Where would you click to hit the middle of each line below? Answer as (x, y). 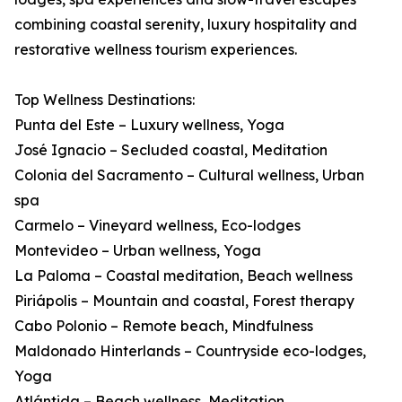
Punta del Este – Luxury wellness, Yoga (149, 125)
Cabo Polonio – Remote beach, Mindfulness (164, 326)
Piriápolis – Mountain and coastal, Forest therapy (184, 301)
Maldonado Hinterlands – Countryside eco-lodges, (190, 351)
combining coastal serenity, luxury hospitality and (186, 25)
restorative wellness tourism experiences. (156, 50)
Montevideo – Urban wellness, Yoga (138, 251)
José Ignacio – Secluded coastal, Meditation (171, 150)
